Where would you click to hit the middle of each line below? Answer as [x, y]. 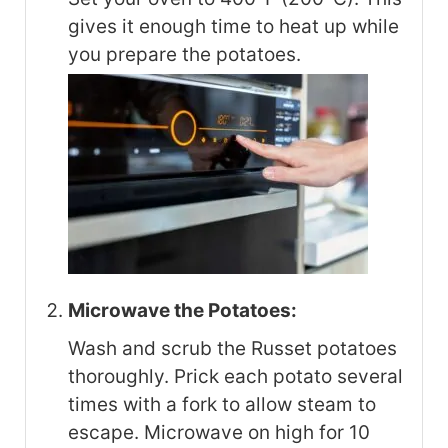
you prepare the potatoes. [184, 55]
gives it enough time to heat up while [233, 27]
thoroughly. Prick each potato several [235, 377]
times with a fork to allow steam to [222, 405]
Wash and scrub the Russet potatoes [232, 349]
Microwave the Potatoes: [182, 311]
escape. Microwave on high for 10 [219, 433]
